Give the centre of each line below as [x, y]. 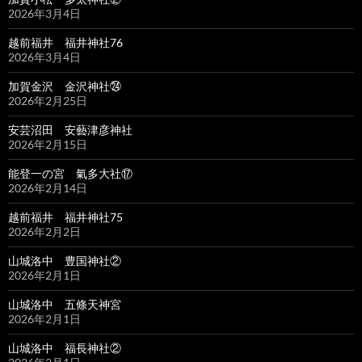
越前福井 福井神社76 [65, 43]
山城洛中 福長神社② [65, 348]
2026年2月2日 [44, 232]
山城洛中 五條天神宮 [65, 305]
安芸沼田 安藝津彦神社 [70, 130]
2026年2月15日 [48, 145]
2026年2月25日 [48, 101]
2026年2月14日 [48, 188]
